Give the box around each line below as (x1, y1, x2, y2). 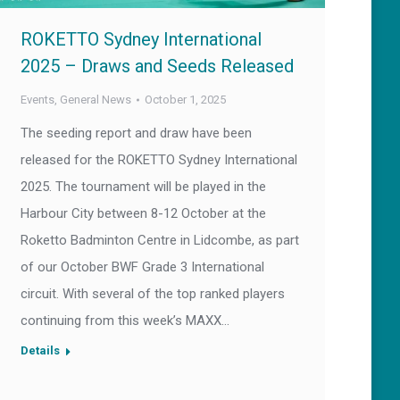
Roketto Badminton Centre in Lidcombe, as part (21, 232, 299, 249)
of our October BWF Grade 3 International (21, 259, 264, 276)
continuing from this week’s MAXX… (21, 312, 229, 329)
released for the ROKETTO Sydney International (21, 152, 297, 169)
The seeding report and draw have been (21, 125, 252, 142)
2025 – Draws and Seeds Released (21, 55, 294, 78)
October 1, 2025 (145, 93, 226, 107)
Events (21, 93, 54, 107)
